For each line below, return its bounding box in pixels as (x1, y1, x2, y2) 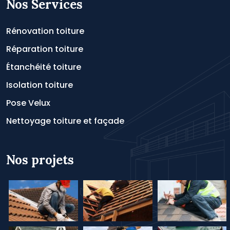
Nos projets (6, 152, 74, 168)
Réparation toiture (6, 43, 83, 55)
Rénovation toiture (6, 25, 84, 37)
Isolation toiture (6, 79, 73, 91)
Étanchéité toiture (6, 61, 81, 73)
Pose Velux (6, 97, 50, 109)
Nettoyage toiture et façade (6, 115, 124, 127)
